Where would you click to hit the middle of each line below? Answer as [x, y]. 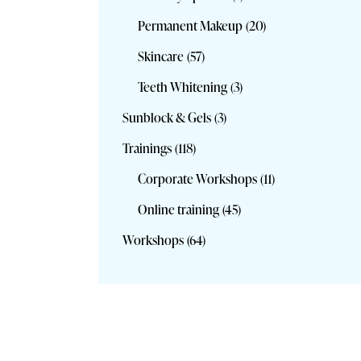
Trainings [147, 148]
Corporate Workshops [198, 178]
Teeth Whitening [183, 87]
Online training [179, 209]
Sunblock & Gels [167, 117]
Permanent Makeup [191, 25]
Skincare [161, 56]
